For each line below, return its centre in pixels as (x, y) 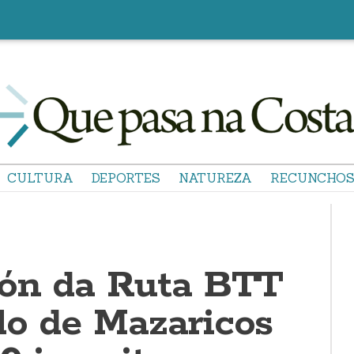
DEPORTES (126, 178)
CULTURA (40, 178)
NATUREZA (215, 178)
